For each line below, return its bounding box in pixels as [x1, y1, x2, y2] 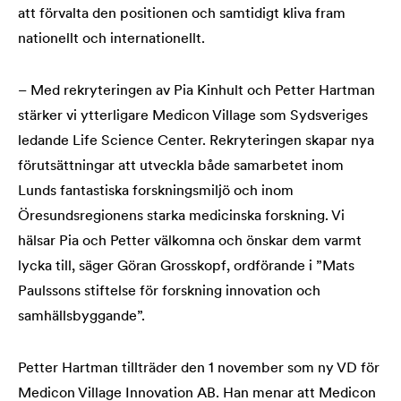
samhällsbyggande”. [18, 310, 149, 324]
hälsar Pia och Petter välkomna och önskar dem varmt [18, 235, 362, 249]
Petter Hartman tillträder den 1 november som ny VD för [18, 362, 380, 376]
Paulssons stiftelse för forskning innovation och [18, 285, 320, 299]
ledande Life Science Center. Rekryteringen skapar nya [18, 134, 374, 149]
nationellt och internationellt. [18, 32, 205, 47]
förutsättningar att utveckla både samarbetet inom [18, 159, 344, 174]
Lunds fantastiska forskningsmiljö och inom [18, 184, 294, 199]
